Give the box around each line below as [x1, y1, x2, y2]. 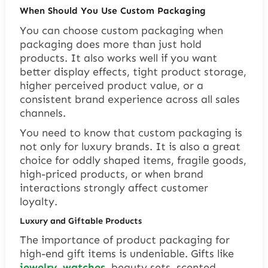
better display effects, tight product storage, [19, 65, 246, 79]
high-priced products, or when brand [19, 167, 203, 181]
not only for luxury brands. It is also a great [19, 140, 240, 154]
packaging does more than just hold [19, 38, 202, 51]
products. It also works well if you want [19, 51, 217, 65]
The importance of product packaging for [19, 233, 230, 247]
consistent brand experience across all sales [19, 93, 240, 106]
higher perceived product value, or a [19, 79, 203, 93]
